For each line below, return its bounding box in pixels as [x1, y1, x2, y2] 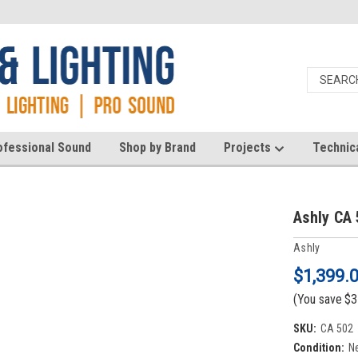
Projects [224, 140, 274, 155]
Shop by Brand [119, 140, 196, 155]
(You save [293, 291, 342, 307]
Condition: [293, 340, 344, 354]
